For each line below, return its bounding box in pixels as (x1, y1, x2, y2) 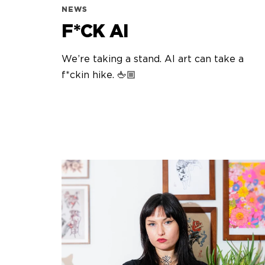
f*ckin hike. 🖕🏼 (62, 70, 137, 80)
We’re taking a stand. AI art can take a (62, 54, 244, 64)
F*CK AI (62, 22, 129, 41)
